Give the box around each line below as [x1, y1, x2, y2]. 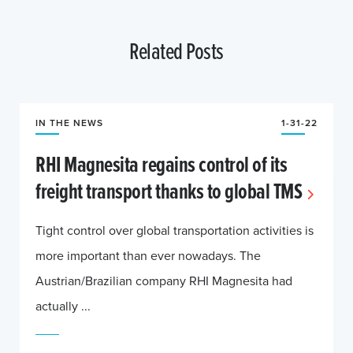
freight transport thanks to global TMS [35, 175, 302, 206]
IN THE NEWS [35, 116, 103, 129]
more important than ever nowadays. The [35, 247, 261, 264]
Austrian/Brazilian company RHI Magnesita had [35, 272, 292, 289]
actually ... [35, 297, 91, 314]
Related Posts [129, 34, 224, 67]
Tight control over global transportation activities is [35, 221, 314, 239]
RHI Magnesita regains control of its [35, 148, 287, 180]
